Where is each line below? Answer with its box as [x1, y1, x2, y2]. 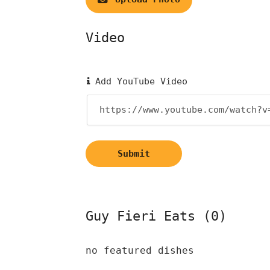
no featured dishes [86, 244, 194, 256]
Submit [118, 148, 150, 159]
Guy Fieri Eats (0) [86, 208, 227, 224]
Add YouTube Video [90, 75, 187, 87]
